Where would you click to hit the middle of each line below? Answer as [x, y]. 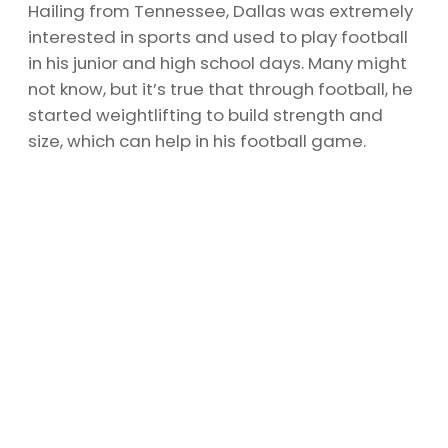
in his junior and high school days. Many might [217, 62]
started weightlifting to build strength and [205, 114]
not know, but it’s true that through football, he [220, 88]
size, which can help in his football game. [197, 140]
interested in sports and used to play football [218, 36]
